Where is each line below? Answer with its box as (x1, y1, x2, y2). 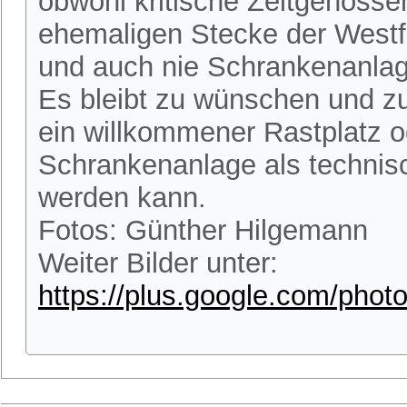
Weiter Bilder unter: (38, 247, 278, 279)
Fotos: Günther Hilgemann (38, 214, 368, 246)
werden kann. (38, 182, 206, 213)
